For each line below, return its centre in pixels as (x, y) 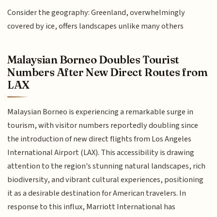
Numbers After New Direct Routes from (108, 72)
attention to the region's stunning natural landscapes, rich (107, 166)
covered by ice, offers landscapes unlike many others (96, 26)
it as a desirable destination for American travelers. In (97, 194)
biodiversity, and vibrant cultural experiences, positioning (106, 180)
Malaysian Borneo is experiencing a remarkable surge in (101, 112)
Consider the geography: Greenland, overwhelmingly (96, 12)
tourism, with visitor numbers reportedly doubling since (103, 126)
